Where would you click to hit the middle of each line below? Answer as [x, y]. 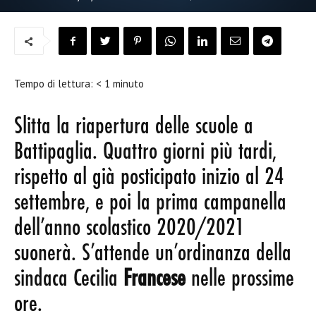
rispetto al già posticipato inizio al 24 [149, 178]
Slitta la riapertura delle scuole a [134, 127]
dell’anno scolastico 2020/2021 [129, 229]
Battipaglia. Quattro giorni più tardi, [145, 152]
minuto [128, 84]
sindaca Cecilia [69, 279]
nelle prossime [240, 279]
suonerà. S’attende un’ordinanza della [153, 254]
